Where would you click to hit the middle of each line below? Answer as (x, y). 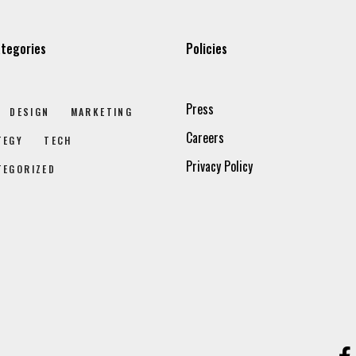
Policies (207, 48)
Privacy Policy (219, 166)
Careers (205, 137)
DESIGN (30, 112)
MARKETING (102, 112)
